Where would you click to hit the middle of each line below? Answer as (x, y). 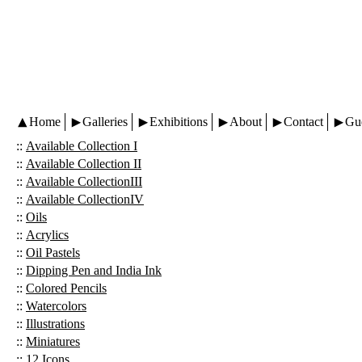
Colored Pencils (66, 288)
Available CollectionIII (84, 181)
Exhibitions (179, 122)
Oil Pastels (53, 253)
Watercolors (56, 306)
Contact (303, 122)
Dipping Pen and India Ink (94, 270)
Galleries (105, 122)
